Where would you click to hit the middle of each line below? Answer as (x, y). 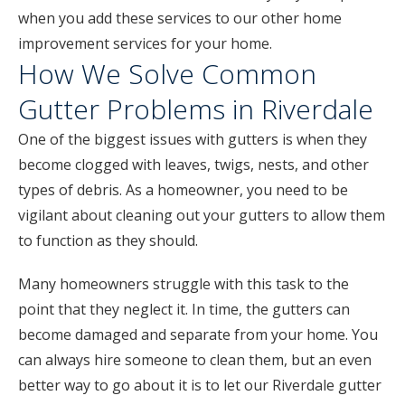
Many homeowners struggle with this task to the (184, 284)
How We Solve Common (167, 74)
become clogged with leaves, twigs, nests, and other (193, 165)
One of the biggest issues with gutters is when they (193, 139)
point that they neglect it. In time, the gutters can (184, 309)
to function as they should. (108, 240)
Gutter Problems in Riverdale (196, 109)
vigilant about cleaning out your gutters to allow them (202, 215)
